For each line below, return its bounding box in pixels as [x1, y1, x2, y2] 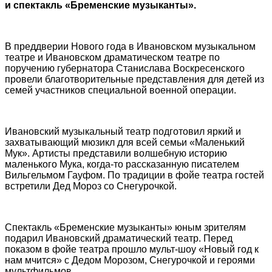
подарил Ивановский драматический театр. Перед [5, 233, 233, 244]
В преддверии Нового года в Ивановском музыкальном [5, 41, 256, 52]
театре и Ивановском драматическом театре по [5, 52, 220, 63]
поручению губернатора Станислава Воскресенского [5, 63, 245, 74]
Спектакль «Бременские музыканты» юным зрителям [5, 222, 246, 233]
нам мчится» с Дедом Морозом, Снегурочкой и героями [5, 255, 255, 266]
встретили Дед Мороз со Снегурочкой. [5, 181, 177, 192]
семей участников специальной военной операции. [5, 85, 236, 96]
